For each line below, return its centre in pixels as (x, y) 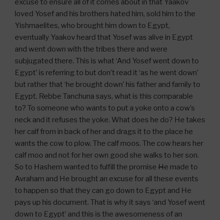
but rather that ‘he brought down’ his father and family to (108, 84)
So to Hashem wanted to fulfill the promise (86, 167)
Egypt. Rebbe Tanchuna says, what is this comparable (104, 96)
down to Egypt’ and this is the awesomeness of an (98, 214)
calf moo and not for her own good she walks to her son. (107, 155)
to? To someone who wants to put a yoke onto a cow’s (105, 108)
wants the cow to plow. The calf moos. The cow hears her (109, 143)
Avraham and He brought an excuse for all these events (107, 179)
